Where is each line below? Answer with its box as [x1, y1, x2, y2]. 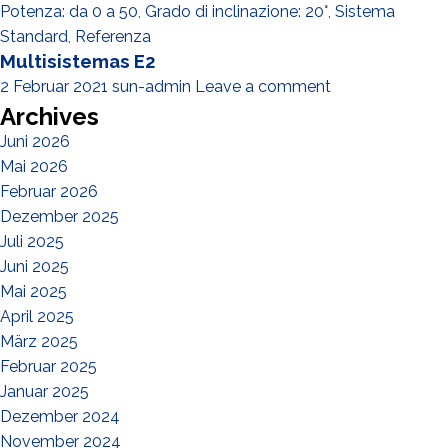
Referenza [75, 27, 151, 46]
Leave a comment [195, 77, 331, 96]
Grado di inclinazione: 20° [145, 2, 328, 21]
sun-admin [112, 77, 191, 96]
